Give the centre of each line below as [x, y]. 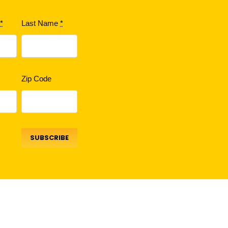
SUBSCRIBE [50, 137]
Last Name [41, 23]
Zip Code [37, 78]
